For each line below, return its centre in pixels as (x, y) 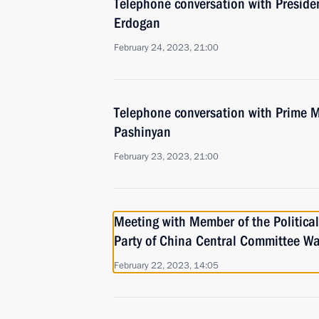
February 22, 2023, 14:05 (166, 266)
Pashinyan (142, 132)
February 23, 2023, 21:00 (166, 157)
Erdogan (137, 23)
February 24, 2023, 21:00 (166, 48)
